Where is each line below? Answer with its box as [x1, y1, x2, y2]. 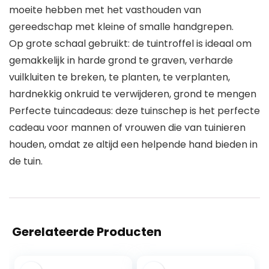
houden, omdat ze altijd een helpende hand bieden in [9, 138, 258, 152]
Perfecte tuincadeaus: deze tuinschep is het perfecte [9, 104, 260, 118]
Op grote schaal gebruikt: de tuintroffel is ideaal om [9, 37, 252, 51]
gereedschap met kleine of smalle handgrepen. [9, 20, 234, 34]
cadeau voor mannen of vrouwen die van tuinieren [9, 121, 246, 135]
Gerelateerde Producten [12, 223, 162, 241]
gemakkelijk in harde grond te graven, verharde [9, 53, 233, 68]
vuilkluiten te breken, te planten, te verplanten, [9, 70, 230, 85]
